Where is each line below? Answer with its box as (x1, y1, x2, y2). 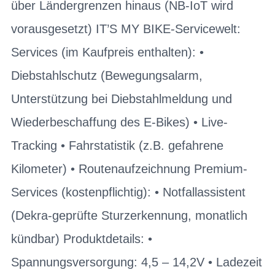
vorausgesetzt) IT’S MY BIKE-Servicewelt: (11, 21, 241, 36)
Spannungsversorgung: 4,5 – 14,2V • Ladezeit (11, 255, 262, 269)
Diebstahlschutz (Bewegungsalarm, (11, 68, 203, 82)
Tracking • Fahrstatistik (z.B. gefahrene (11, 138, 223, 152)
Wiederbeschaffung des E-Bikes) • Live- (11, 115, 228, 129)
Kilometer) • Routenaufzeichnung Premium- (11, 161, 247, 176)
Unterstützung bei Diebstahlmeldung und (11, 91, 232, 106)
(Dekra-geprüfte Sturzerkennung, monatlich (11, 208, 247, 222)
